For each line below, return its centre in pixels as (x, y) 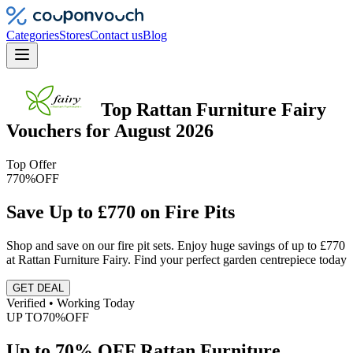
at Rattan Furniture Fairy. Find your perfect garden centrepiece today (176, 259)
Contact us (116, 35)
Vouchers (44, 130)
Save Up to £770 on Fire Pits (121, 212)
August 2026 (164, 130)
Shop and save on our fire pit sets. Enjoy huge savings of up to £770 (176, 245)
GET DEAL (38, 288)
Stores (74, 35)
